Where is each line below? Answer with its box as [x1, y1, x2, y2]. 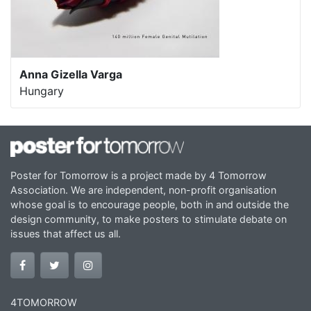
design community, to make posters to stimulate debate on [10, 212, 287, 225]
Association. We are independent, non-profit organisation [10, 183, 276, 196]
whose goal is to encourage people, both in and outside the [10, 198, 289, 210]
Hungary [19, 84, 64, 98]
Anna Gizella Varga [19, 67, 122, 81]
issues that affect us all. [10, 227, 121, 239]
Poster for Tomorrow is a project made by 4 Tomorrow [10, 169, 267, 181]
